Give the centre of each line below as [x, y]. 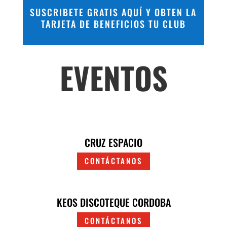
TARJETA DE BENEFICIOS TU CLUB [113, 24]
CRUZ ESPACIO [113, 142]
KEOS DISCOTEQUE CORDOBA [113, 202]
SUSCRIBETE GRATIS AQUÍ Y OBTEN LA [113, 12]
